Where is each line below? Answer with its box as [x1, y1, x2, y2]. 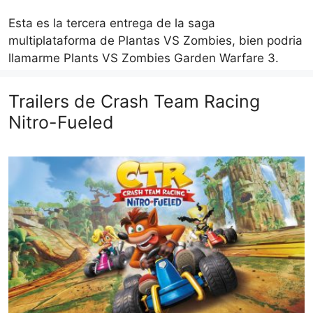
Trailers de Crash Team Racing [8, 90, 260, 112]
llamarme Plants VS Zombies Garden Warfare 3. [8, 50, 279, 65]
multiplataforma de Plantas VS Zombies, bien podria [8, 33, 303, 48]
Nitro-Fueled [8, 111, 114, 133]
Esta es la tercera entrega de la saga [8, 15, 215, 30]
